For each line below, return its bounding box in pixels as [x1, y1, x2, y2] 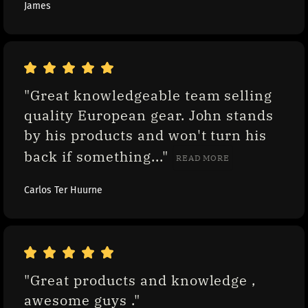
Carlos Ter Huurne [24, 184, 102, 197]
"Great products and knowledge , [24, 271, 256, 289]
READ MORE [175, 153, 230, 164]
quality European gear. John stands [24, 107, 274, 124]
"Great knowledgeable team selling [24, 87, 273, 104]
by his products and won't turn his [24, 126, 267, 144]
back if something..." [24, 148, 173, 166]
